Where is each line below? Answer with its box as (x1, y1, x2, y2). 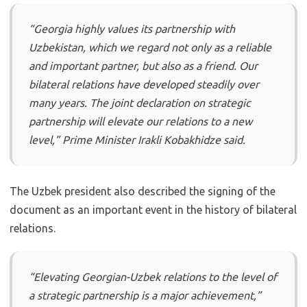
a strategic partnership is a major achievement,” (29, 289, 261, 302)
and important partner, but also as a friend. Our (29, 60, 258, 72)
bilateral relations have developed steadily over (29, 78, 259, 90)
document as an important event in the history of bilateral (10, 204, 297, 216)
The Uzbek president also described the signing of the (10, 185, 275, 197)
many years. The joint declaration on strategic (29, 97, 250, 109)
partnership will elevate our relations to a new (29, 115, 252, 127)
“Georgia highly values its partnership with (29, 23, 235, 35)
